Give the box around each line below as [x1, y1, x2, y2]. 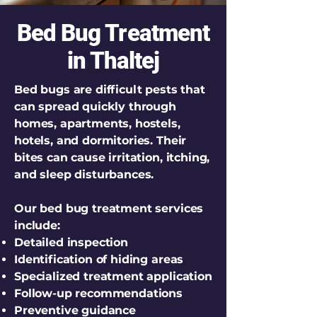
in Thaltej [67, 47, 160, 74]
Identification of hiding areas [14, 253, 184, 266]
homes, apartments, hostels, [14, 117, 180, 130]
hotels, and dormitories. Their [14, 134, 187, 147]
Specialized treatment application [14, 270, 212, 283]
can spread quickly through [14, 100, 176, 113]
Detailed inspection [14, 236, 128, 249]
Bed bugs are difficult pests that [14, 83, 205, 96]
